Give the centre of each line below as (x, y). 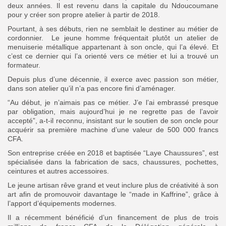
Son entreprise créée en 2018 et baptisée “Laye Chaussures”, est (113, 153)
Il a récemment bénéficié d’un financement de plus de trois (113, 217)
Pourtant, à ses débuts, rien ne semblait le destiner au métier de (113, 29)
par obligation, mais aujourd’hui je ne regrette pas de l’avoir (113, 111)
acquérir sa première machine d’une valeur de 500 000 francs (113, 129)
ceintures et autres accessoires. (58, 171)
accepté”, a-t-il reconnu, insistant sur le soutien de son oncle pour (113, 120)
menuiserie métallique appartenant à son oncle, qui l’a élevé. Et (113, 47)
